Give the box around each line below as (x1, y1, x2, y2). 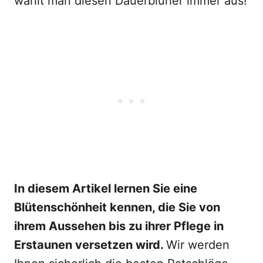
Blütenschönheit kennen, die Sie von (14, 200, 220, 214)
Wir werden (166, 238, 230, 252)
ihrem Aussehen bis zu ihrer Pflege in (14, 219, 224, 233)
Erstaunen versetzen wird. (14, 238, 166, 252)
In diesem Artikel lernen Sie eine (14, 181, 197, 195)
